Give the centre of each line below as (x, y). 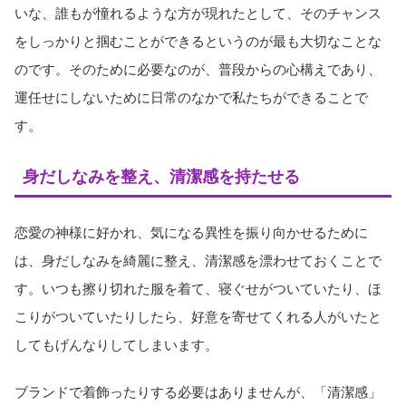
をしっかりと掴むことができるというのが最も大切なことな (198, 41)
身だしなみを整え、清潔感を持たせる (161, 176)
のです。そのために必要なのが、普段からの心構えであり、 (198, 69)
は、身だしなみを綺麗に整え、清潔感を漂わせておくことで (198, 260)
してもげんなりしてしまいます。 (116, 344)
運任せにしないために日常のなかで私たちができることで (191, 97)
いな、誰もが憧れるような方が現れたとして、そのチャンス (198, 13)
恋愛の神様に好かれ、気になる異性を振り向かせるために (191, 232)
